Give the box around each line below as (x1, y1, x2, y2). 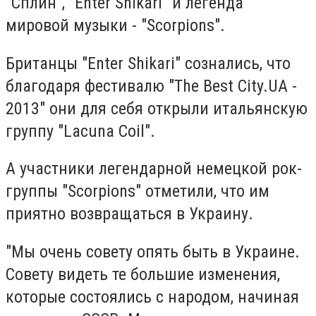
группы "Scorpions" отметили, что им (6, 181, 269, 202)
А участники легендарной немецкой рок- (6, 159, 302, 179)
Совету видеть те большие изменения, (6, 265, 280, 285)
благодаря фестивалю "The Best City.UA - (6, 75, 297, 96)
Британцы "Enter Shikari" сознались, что (6, 53, 291, 73)
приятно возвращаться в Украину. (6, 204, 253, 224)
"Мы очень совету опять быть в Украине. (6, 242, 300, 262)
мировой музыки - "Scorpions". (6, 16, 225, 36)
